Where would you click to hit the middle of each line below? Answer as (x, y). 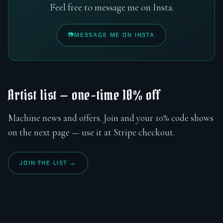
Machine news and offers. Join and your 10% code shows (111, 118)
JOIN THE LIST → (48, 163)
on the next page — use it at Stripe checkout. (91, 132)
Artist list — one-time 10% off (85, 95)
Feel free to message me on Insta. (111, 7)
